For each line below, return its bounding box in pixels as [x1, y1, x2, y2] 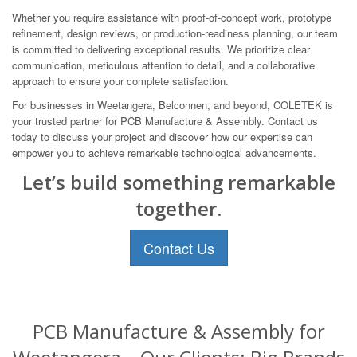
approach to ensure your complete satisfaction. [12, 73, 229, 88]
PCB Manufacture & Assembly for [32, 317, 325, 344]
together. [135, 194, 222, 222]
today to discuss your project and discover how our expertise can [12, 128, 312, 144]
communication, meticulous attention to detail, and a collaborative [12, 57, 315, 73]
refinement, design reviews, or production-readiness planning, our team [12, 25, 338, 41]
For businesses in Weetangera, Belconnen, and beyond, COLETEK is [12, 96, 333, 112]
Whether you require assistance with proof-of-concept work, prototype [12, 9, 331, 25]
